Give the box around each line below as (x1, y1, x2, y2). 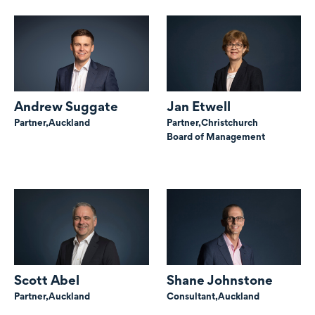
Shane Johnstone (166, 271, 273, 288)
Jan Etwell (166, 98, 231, 115)
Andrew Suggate (14, 98, 118, 115)
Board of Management (166, 130, 265, 142)
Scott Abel (14, 271, 79, 288)
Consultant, (166, 290, 218, 302)
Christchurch (200, 116, 258, 128)
